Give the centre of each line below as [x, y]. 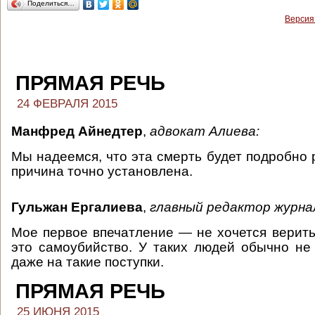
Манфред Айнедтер [77, 131]
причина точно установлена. [102, 171]
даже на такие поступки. [88, 262]
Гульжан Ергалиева [77, 207]
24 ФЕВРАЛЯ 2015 [67, 104]
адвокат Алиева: [205, 131]
